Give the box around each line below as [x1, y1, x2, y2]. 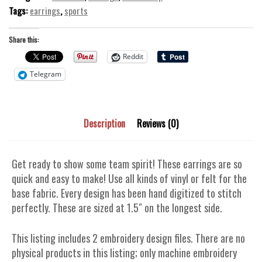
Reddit [123, 51, 143, 62]
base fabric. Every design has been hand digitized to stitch [12, 185, 242, 201]
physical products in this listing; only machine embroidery [12, 244, 237, 260]
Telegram [30, 69, 61, 80]
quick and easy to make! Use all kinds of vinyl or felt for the [12, 170, 247, 186]
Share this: [9, 34, 39, 44]
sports [64, 3, 88, 18]
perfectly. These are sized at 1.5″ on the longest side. [12, 199, 222, 215]
